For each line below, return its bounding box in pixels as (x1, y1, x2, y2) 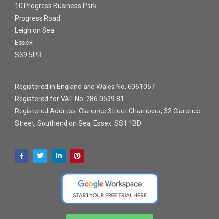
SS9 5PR (15, 51, 42, 59)
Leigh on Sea (15, 26, 54, 35)
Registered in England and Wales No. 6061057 (15, 83, 155, 91)
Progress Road (15, 14, 60, 22)
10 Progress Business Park (15, 2, 97, 10)
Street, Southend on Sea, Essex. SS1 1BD (15, 119, 141, 128)
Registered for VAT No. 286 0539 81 (15, 95, 124, 103)
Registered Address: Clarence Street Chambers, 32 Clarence (15, 107, 200, 115)
